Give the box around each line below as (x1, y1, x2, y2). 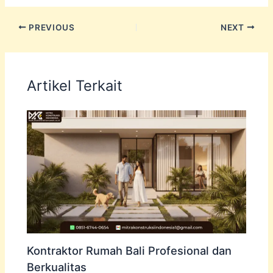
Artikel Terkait (27, 77, 123, 95)
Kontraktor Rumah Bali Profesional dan (27, 243, 232, 257)
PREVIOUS (26, 22, 75, 32)
